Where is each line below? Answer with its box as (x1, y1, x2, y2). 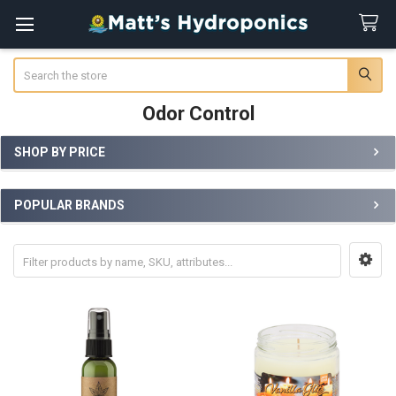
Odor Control (141, 102, 255, 125)
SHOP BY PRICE (14, 144, 105, 159)
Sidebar (12, 161, 71, 180)
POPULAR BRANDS (14, 198, 125, 213)
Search (12, 58, 49, 72)
